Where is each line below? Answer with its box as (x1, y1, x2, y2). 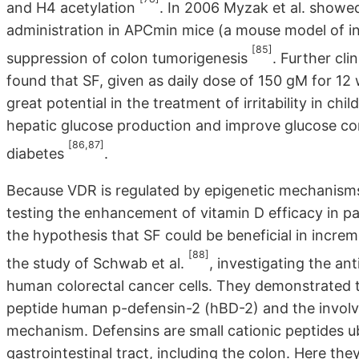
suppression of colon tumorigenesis (6, 50, 252, 67)
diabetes (6, 145, 68, 163)
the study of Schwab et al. (6, 255, 188, 272)
